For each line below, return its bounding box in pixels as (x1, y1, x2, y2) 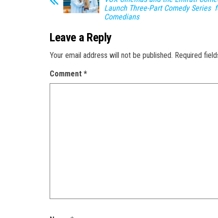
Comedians (104, 12, 139, 21)
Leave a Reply (50, 30, 112, 44)
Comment (50, 69, 84, 78)
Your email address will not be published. (50, 50, 173, 60)
